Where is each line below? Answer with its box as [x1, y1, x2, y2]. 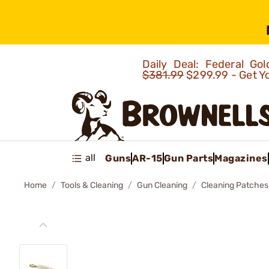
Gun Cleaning [137, 180, 187, 190]
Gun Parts [163, 152, 213, 164]
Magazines [214, 152, 268, 164]
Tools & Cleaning [61, 180, 123, 190]
